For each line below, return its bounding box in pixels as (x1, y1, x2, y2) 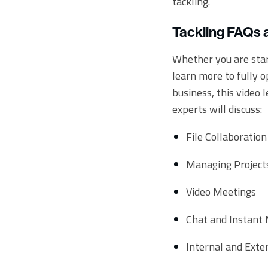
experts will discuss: (172, 101, 262, 118)
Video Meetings (185, 184, 256, 200)
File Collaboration (185, 129, 267, 145)
